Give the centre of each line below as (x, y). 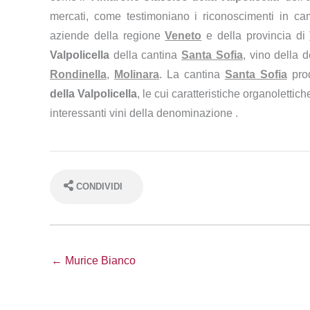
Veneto (183, 36)
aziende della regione (108, 36)
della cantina (146, 55)
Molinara (136, 74)
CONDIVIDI (99, 186)
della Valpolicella (93, 94)
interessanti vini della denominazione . (144, 113)
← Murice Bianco (93, 261)
